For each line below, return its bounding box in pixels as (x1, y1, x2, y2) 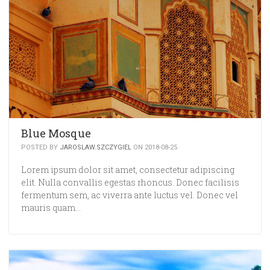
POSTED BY (21, 143, 60, 151)
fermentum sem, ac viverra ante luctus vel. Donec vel (21, 189, 238, 201)
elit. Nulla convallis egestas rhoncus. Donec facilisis (21, 177, 239, 188)
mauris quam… (21, 202, 81, 213)
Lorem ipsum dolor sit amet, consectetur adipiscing (21, 164, 234, 175)
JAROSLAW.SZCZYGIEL (60, 143, 131, 151)
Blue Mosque (21, 126, 91, 140)
